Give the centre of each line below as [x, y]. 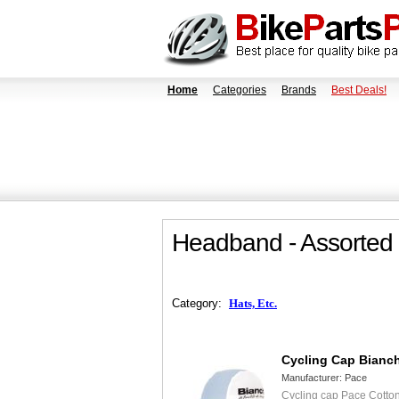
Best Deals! [359, 90]
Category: [200, 303]
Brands [299, 90]
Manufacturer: [313, 378]
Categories [240, 90]
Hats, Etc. [253, 303]
